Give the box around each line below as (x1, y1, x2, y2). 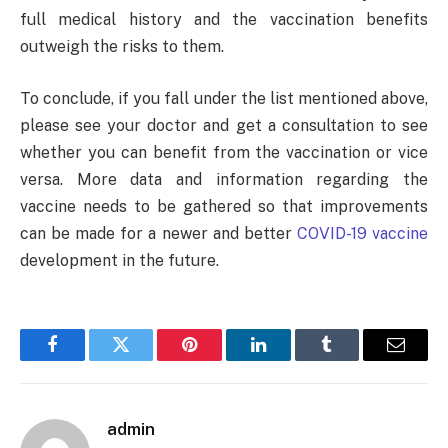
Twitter (119, 350, 172, 369)
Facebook (50, 350, 121, 369)
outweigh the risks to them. (20, 37, 224, 57)
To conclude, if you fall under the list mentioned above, (20, 88, 428, 108)
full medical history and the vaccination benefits (20, 10, 428, 30)
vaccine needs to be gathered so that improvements (20, 196, 428, 216)
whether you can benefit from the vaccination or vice (20, 142, 428, 162)
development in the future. (20, 250, 219, 270)
